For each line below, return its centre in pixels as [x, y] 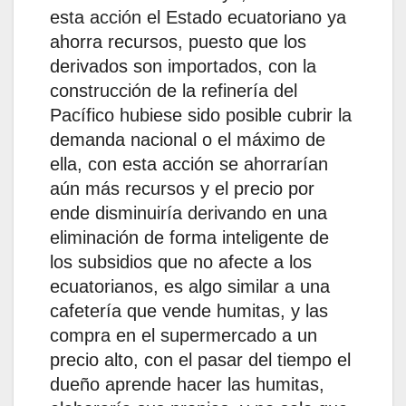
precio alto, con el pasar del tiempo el [200, 360]
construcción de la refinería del [174, 91]
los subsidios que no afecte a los [181, 262]
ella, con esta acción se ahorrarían [189, 164]
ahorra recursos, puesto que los [178, 42]
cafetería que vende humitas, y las [189, 311]
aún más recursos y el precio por [182, 189]
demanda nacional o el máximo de [188, 140]
